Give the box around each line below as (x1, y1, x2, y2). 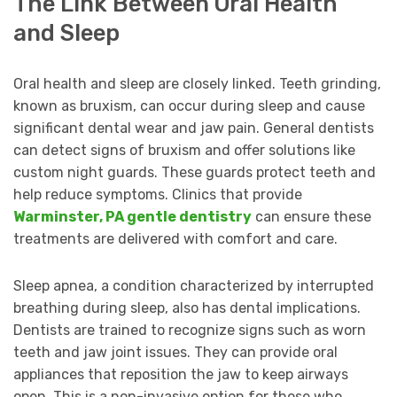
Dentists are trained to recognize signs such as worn (13, 321, 366, 339)
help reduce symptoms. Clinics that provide (13, 185, 302, 203)
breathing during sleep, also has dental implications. (13, 299, 361, 316)
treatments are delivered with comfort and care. (13, 230, 338, 247)
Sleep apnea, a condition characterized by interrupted (13, 276, 374, 294)
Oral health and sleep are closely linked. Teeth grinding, (13, 74, 381, 92)
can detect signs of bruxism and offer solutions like (13, 141, 355, 159)
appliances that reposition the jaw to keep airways (13, 365, 348, 383)
